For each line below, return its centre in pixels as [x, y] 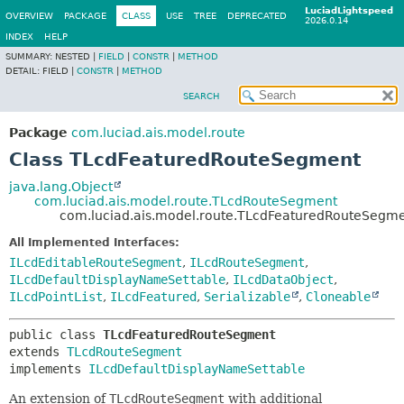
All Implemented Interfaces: [94, 243]
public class [56, 335]
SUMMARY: [30, 56]
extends [38, 352]
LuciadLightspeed [349, 10]
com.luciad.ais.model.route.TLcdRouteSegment [186, 201]
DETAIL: [24, 71]
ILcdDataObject [283, 280]
